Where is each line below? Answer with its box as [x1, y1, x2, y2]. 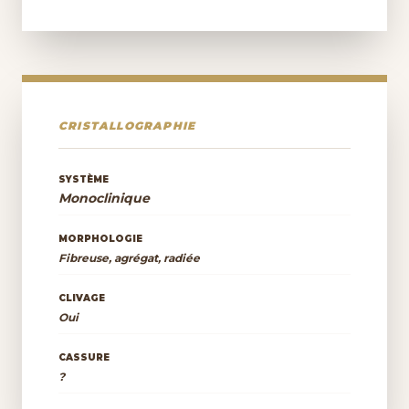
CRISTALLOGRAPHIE [58, 119, 196, 132]
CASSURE [58, 351, 110, 363]
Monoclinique [58, 190, 150, 206]
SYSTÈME [58, 173, 109, 185]
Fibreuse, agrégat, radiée [58, 251, 200, 265]
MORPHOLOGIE [58, 233, 142, 245]
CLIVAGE [58, 292, 105, 304]
